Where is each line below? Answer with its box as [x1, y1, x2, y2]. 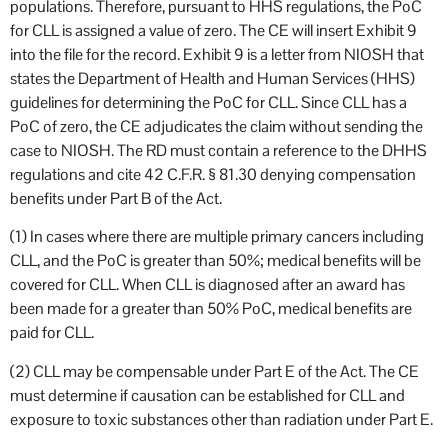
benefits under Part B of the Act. [10, 188, 222, 210]
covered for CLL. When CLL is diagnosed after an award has [10, 274, 405, 296]
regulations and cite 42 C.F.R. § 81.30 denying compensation [10, 164, 416, 186]
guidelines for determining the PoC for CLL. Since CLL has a [10, 92, 407, 114]
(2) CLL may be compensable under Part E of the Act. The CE [10, 360, 419, 382]
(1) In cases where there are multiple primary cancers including [10, 226, 424, 248]
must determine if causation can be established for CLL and [10, 384, 405, 406]
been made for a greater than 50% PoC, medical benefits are [10, 298, 412, 320]
